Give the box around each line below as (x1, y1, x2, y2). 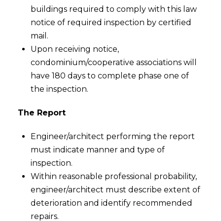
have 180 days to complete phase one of (31, 71, 189, 81)
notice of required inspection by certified (31, 18, 192, 28)
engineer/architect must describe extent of (31, 185, 201, 195)
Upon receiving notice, (31, 44, 119, 54)
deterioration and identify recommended (31, 198, 193, 208)
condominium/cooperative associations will (31, 58, 197, 68)
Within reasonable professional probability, (31, 172, 197, 182)
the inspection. (31, 84, 89, 94)
